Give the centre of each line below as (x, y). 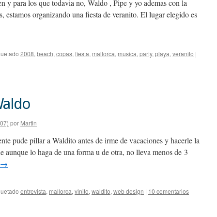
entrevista (33, 191)
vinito (82, 191)
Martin (29, 123)
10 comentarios (169, 191)
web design (129, 191)
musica (127, 54)
